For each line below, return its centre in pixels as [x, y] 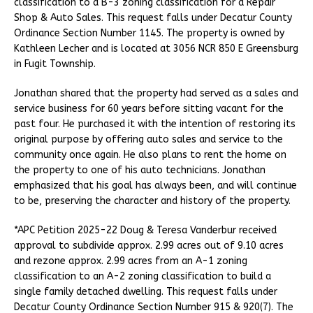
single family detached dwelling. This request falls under [146, 291]
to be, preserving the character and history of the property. [152, 201]
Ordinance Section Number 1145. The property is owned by [149, 33]
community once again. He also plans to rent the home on [150, 154]
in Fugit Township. [55, 64]
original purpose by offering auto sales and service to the [148, 139]
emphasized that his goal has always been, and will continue [155, 185]
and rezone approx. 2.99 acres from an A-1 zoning [131, 261]
